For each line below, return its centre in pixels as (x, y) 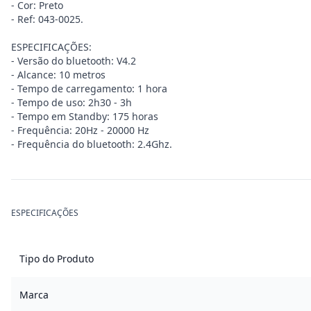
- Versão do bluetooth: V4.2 (74, 61)
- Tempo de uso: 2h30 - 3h (72, 102)
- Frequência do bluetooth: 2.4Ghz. (92, 144)
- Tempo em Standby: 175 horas (85, 116)
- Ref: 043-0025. (47, 19)
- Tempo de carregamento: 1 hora (89, 89)
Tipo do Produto (57, 259)
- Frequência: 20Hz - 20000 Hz (80, 130)
